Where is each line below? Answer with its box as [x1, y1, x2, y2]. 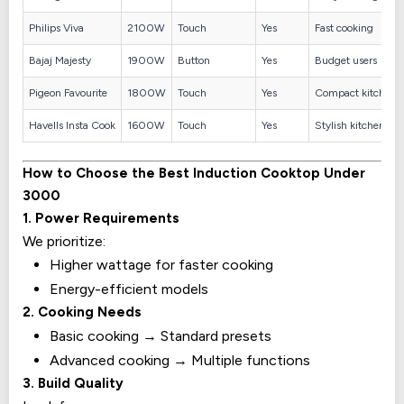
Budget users [315, 53, 377, 67]
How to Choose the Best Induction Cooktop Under [23, 164, 365, 181]
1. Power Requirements [23, 209, 179, 226]
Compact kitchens [315, 86, 401, 99]
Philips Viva [29, 21, 84, 34]
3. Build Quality [23, 374, 124, 391]
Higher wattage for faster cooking [50, 255, 273, 273]
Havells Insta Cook [29, 118, 115, 132]
